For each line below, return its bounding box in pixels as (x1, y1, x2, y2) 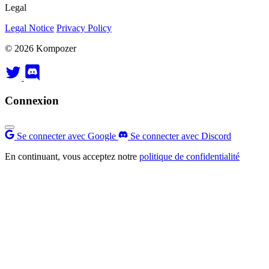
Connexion (5, 94, 59, 107)
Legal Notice (5, 23, 54, 34)
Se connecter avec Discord (128, 130, 231, 141)
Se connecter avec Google (14, 130, 118, 141)
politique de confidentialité (139, 151, 240, 162)
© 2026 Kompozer (5, 43, 76, 54)
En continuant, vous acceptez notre (5, 151, 139, 162)
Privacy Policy (56, 23, 112, 34)
